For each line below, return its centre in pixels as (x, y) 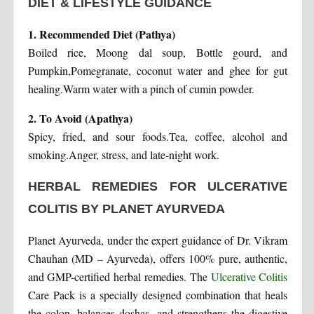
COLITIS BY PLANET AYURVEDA (126, 209)
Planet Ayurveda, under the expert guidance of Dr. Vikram (158, 240)
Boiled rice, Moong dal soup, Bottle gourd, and (158, 52)
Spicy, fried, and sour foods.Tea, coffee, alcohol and (158, 136)
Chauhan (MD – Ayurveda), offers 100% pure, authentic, (158, 258)
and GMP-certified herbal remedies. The (117, 276)
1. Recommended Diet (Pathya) (101, 34)
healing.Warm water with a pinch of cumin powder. (141, 88)
